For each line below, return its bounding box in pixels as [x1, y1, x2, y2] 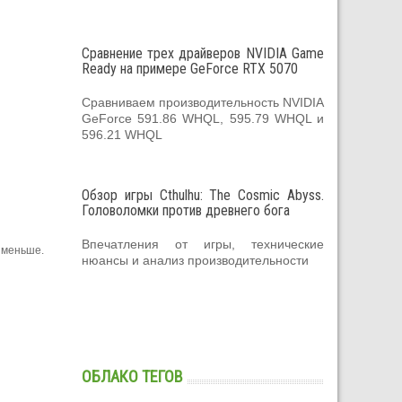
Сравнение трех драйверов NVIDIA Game [82, 44, 324, 62]
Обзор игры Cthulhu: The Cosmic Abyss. [82, 186, 324, 204]
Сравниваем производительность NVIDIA [82, 94, 324, 109]
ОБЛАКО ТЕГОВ [82, 366, 183, 386]
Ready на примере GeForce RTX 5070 [82, 59, 298, 77]
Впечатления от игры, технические [82, 236, 324, 251]
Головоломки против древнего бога [82, 201, 290, 219]
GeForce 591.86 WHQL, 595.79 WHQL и [82, 110, 324, 126]
